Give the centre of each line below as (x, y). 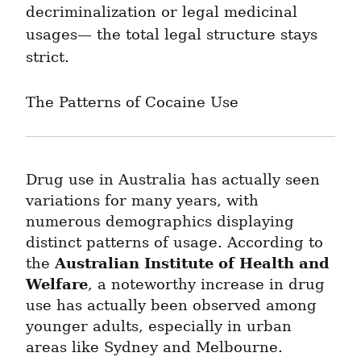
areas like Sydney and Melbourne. (154, 348)
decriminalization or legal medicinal (162, 12)
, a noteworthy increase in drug (206, 285)
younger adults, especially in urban (159, 327)
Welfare (57, 284)
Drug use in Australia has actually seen (173, 180)
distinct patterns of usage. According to (174, 243)
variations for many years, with (142, 201)
